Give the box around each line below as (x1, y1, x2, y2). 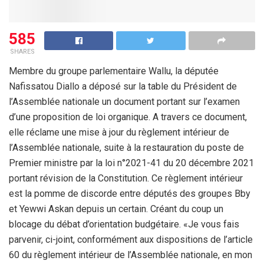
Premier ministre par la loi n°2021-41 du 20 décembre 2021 (9, 157, 254, 169)
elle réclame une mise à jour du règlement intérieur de (9, 127, 229, 138)
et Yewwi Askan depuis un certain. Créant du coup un (9, 203, 223, 215)
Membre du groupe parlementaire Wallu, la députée (9, 65, 219, 77)
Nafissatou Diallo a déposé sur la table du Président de (9, 81, 237, 93)
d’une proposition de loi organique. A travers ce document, (9, 111, 247, 123)
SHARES (9, 48, 35, 56)
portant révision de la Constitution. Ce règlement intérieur (9, 173, 243, 184)
